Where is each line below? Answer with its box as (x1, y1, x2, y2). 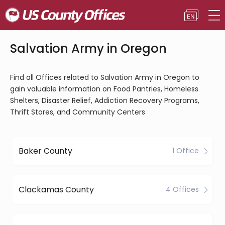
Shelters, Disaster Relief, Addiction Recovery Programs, (10, 95, 199, 105)
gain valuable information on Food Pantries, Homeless (10, 84, 198, 94)
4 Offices (166, 184, 199, 194)
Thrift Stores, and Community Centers (10, 107, 145, 117)
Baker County (19, 145, 72, 157)
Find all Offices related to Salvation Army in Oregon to (10, 72, 199, 82)
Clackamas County (19, 183, 94, 195)
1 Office (172, 146, 199, 156)
